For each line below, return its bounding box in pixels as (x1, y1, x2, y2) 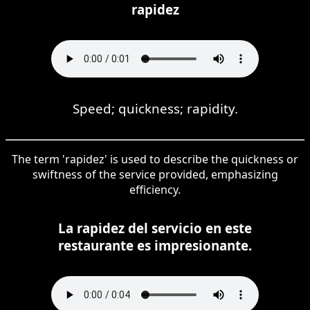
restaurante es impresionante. (58, 236, 252, 254)
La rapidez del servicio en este (58, 219, 252, 237)
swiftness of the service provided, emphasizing (32, 166, 278, 182)
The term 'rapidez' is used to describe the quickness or (12, 151, 298, 167)
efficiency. (129, 181, 181, 197)
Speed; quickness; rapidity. (72, 99, 238, 117)
